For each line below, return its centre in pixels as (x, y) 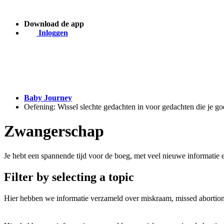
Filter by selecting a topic (69, 177)
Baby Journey (48, 98)
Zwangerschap (54, 131)
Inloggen (52, 33)
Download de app (54, 24)
